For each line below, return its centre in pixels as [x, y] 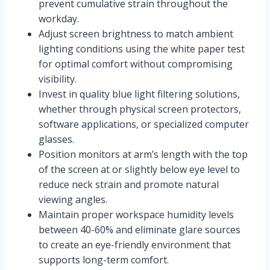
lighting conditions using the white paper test [142, 49]
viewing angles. [73, 200]
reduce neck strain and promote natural [129, 185]
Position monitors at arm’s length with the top [143, 155]
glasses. [56, 140]
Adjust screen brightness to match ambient [136, 34]
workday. [59, 19]
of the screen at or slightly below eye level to [139, 170]
